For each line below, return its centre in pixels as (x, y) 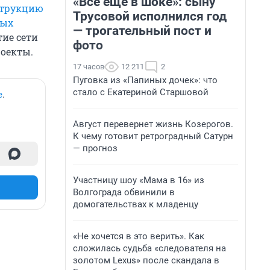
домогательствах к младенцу (136, 204)
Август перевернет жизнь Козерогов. (153, 124)
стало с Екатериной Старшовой (141, 92)
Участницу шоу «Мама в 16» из (139, 180)
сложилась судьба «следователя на (149, 248)
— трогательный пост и (142, 31)
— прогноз (95, 148)
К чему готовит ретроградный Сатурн (153, 136)
